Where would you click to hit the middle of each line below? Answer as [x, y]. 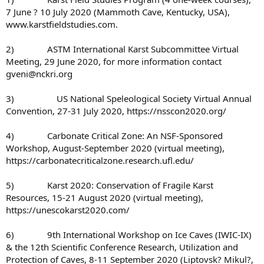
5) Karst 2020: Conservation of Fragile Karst [110, 185]
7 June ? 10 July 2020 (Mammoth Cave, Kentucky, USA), [118, 12]
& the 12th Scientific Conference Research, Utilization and [122, 247]
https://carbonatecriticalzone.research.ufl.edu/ [100, 161]
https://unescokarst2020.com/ [68, 210]
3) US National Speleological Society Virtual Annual [129, 99]
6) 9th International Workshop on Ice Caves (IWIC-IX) [129, 235]
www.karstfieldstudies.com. [62, 24]
